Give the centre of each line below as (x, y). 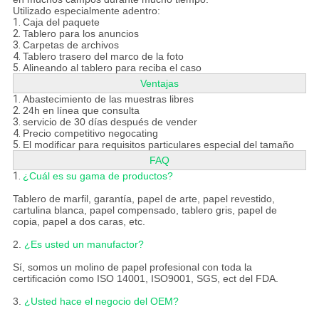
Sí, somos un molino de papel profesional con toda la (132, 267)
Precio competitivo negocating (90, 134)
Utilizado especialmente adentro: (86, 11)
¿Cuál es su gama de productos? (98, 176)
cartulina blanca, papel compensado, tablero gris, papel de (145, 210)
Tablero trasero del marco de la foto (103, 57)
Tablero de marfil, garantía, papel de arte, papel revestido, (143, 199)
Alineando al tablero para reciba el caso (112, 68)
